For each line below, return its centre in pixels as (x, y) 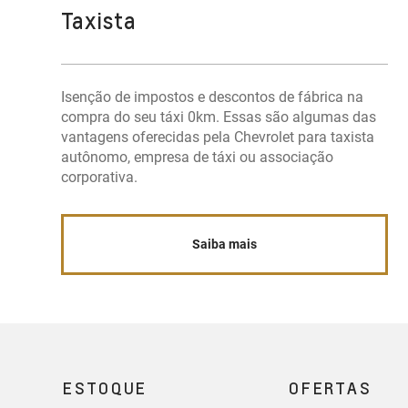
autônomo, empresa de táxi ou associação (198, 157)
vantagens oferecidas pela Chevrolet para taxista (218, 137)
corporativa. (100, 177)
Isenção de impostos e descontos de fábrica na (213, 97)
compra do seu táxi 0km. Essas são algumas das (219, 117)
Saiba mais (224, 245)
